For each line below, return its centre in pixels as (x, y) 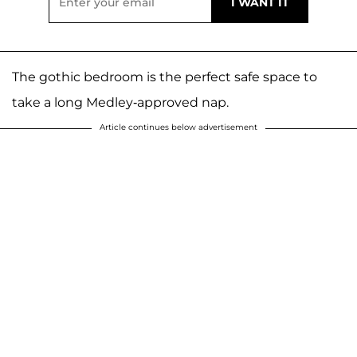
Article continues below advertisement (178, 127)
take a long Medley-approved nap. (120, 102)
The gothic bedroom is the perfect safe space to (165, 76)
